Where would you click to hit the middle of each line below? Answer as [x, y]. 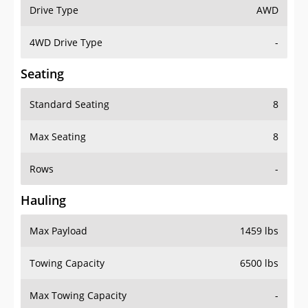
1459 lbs [259, 231]
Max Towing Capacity [78, 296]
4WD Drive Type [66, 43]
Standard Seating [69, 104]
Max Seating [58, 137]
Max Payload [58, 231]
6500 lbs [259, 263]
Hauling [43, 200]
